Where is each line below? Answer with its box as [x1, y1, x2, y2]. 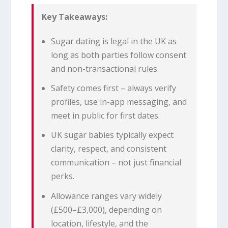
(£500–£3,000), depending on [51, 204, 162, 215]
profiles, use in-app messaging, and [51, 96, 187, 108]
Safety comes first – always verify [51, 82, 177, 94]
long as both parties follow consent [51, 49, 187, 61]
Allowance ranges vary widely [51, 190, 162, 202]
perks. [51, 170, 75, 182]
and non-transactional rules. [51, 63, 159, 75]
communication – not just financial [51, 157, 182, 168]
